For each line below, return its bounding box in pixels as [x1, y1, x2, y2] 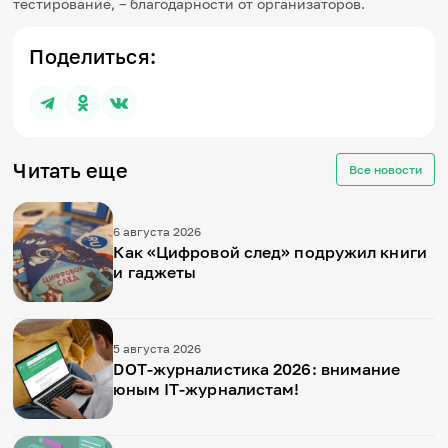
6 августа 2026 [113, 224, 202, 239]
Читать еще [13, 157, 128, 182]
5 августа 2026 [113, 341, 202, 356]
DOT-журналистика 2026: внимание [113, 359, 401, 379]
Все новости [348, 162, 422, 177]
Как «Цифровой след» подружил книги [113, 242, 427, 262]
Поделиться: [29, 44, 156, 68]
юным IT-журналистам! [113, 379, 300, 399]
